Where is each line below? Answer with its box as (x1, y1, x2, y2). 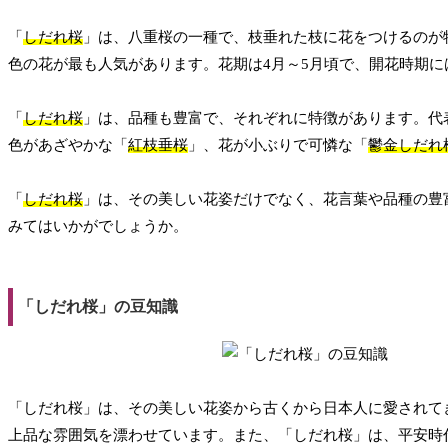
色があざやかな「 (8, 137, 128, 154)
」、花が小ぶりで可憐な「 (188, 137, 368, 154)
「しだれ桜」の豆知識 (18, 298, 178, 316)
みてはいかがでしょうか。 (8, 218, 188, 235)
